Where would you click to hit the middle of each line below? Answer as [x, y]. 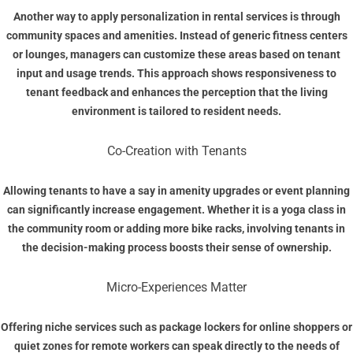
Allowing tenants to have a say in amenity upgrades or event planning [176, 191]
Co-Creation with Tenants [176, 151]
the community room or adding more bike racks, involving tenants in [176, 229]
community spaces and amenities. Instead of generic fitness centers [176, 36]
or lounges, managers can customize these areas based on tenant [176, 55]
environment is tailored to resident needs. [176, 111]
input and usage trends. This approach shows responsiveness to [176, 74]
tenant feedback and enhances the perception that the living [176, 93]
